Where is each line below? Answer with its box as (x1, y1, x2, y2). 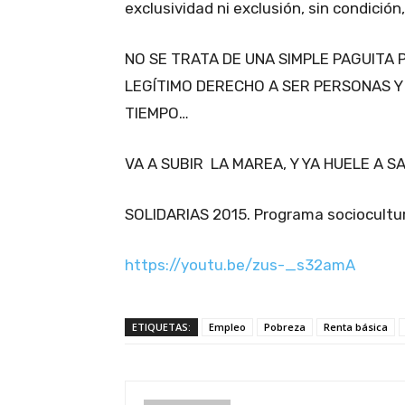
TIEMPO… (125, 104, 189, 123)
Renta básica (324, 320, 388, 334)
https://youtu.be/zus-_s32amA (125, 256, 355, 275)
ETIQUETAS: (132, 320, 191, 334)
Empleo (209, 320, 246, 334)
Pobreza (264, 320, 306, 334)
